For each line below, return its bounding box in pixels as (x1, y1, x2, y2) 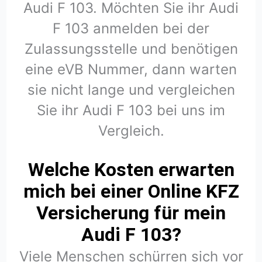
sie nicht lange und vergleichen (27, 81, 235, 98)
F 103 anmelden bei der (53, 19, 209, 37)
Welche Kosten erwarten (27, 158, 235, 181)
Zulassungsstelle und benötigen (24, 40, 238, 57)
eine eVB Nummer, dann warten (25, 60, 237, 78)
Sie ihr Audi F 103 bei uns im (37, 101, 225, 119)
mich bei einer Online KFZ (23, 180, 239, 203)
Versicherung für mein (36, 202, 226, 225)
